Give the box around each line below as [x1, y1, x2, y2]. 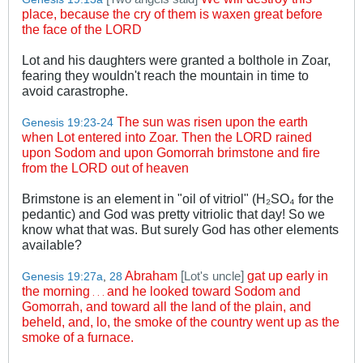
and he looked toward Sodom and [107, 283, 301, 298]
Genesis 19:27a [22, 269, 103, 283]
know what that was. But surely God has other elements [22, 221, 339, 237]
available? [22, 237, 82, 252]
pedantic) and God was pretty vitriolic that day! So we [22, 206, 325, 221]
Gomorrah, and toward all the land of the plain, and [22, 298, 311, 314]
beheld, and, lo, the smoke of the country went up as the [22, 314, 340, 329]
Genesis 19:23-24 [22, 115, 113, 129]
